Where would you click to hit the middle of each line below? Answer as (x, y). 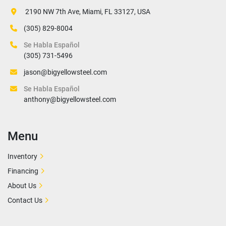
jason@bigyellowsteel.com (65, 72)
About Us (22, 186)
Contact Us (25, 200)
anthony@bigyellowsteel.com (70, 99)
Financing (23, 171)
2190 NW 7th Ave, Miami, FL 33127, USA (88, 12)
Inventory (22, 156)
